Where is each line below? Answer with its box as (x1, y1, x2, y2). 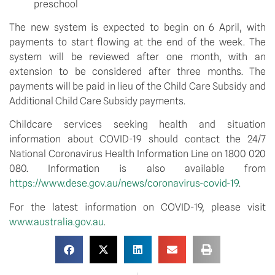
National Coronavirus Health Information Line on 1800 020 (9, 148, 266, 160)
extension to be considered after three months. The (9, 65, 266, 77)
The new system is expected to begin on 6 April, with (9, 21, 266, 33)
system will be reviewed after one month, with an (9, 50, 266, 63)
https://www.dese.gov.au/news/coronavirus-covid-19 (9, 177, 239, 190)
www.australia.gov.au (9, 215, 104, 228)
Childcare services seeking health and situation (9, 118, 266, 131)
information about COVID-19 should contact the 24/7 (9, 133, 266, 145)
